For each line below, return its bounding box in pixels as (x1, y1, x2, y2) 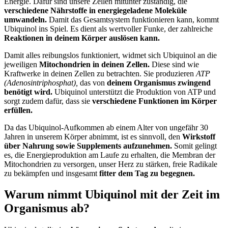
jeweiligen (4, 60, 39, 69)
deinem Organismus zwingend (107, 78, 211, 87)
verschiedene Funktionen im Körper (92, 96, 217, 105)
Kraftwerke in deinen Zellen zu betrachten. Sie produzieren (4, 69, 196, 78)
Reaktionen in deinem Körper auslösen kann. (4, 33, 160, 42)
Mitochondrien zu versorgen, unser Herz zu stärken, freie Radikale (4, 159, 217, 168)
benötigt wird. (4, 87, 52, 96)
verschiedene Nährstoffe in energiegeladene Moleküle (4, 6, 187, 15)
